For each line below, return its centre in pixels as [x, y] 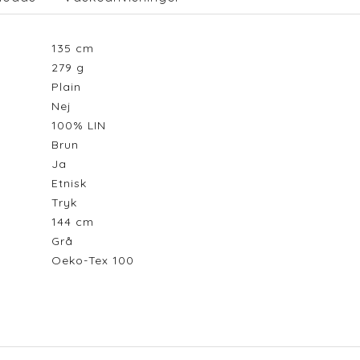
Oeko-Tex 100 [96, 261]
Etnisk [73, 184]
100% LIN [82, 126]
